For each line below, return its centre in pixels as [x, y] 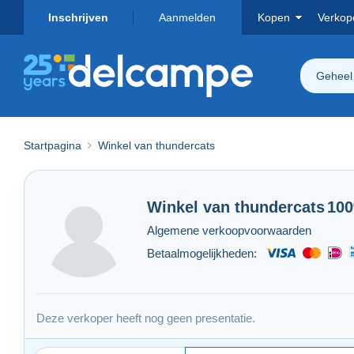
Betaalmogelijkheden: [202, 253]
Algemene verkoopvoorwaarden [229, 230]
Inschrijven [78, 17]
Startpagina [53, 145]
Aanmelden [187, 17]
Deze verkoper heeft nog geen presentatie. [146, 318]
